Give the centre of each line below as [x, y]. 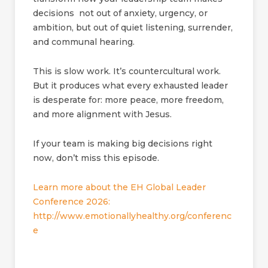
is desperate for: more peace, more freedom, [128, 100]
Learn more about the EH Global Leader [119, 187]
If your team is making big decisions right [123, 144]
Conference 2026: [71, 202]
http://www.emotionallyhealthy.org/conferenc [132, 216]
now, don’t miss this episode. [96, 158]
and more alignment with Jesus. [102, 114]
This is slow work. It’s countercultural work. [127, 71]
